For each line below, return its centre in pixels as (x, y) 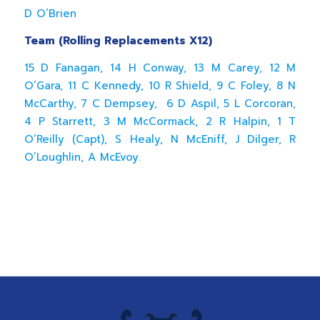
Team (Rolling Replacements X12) (118, 40)
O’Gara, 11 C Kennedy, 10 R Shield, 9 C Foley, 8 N (160, 85)
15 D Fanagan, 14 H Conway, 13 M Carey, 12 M (160, 67)
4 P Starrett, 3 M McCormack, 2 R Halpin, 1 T (160, 121)
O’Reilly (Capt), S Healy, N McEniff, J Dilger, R (160, 139)
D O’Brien (50, 14)
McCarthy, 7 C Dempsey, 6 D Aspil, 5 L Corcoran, (160, 103)
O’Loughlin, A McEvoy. (84, 157)
